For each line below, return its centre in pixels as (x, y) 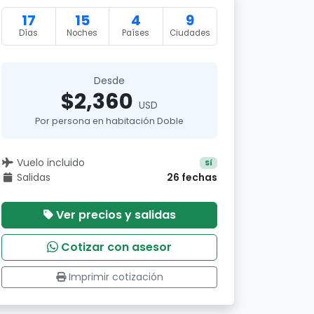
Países (136, 33)
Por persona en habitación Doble (109, 121)
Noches (82, 33)
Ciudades (190, 33)
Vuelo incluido (50, 163)
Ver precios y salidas (116, 215)
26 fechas (192, 177)
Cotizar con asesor (116, 247)
